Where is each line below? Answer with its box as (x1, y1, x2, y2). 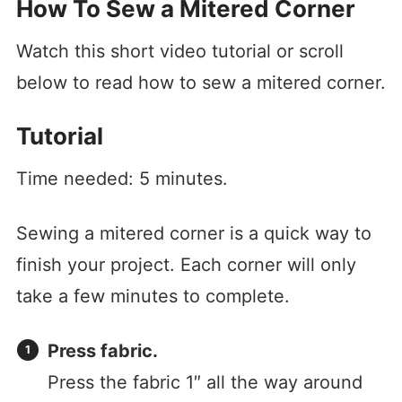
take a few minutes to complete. (15, 285, 290, 308)
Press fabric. (47, 340, 158, 363)
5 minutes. (138, 168, 228, 190)
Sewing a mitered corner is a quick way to (15, 223, 371, 245)
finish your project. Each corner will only (15, 254, 356, 276)
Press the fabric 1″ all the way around (47, 371, 363, 394)
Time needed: (15, 168, 139, 190)
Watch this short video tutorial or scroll (15, 40, 344, 63)
